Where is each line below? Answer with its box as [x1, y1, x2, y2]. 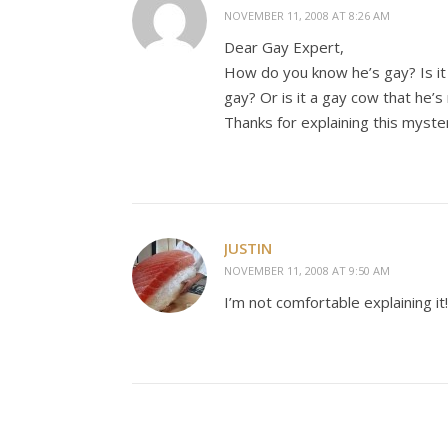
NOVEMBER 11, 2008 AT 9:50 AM [224, 263, 390, 278]
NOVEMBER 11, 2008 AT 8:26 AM [224, 8, 390, 23]
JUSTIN [224, 238, 272, 258]
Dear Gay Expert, [224, 37, 344, 57]
